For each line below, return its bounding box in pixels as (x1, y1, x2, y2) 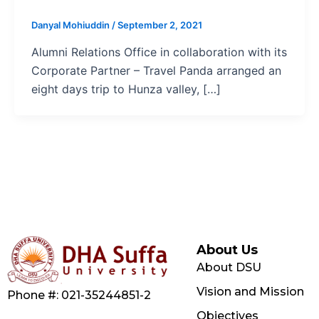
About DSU (196, 261, 261, 275)
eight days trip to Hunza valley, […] (31, 82, 221, 97)
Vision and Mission (196, 285, 304, 299)
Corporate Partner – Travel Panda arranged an (31, 63, 281, 78)
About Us (196, 242, 258, 258)
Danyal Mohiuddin (31, 19, 112, 31)
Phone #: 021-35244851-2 (7, 288, 151, 303)
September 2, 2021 (117, 19, 202, 31)
